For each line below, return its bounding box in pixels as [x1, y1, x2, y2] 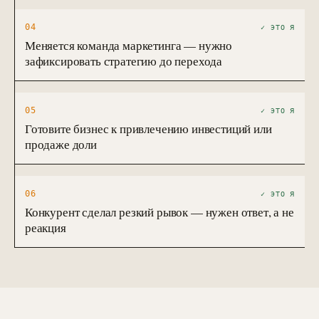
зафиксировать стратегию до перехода [25, 53, 223, 69]
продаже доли [25, 136, 97, 152]
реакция [25, 219, 66, 236]
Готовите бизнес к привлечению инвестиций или [25, 120, 272, 137]
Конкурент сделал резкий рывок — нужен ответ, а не [25, 204, 294, 220]
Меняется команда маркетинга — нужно [25, 37, 233, 53]
